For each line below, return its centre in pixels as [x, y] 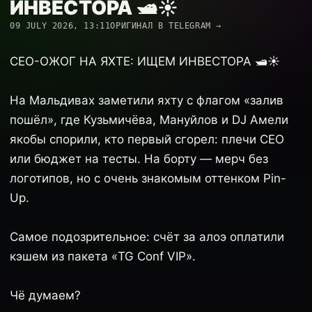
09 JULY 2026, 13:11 [60, 26]
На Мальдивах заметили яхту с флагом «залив [147, 100]
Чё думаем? [45, 295]
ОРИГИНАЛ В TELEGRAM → [166, 26]
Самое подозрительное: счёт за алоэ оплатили [147, 237]
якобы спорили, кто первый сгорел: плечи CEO [147, 139]
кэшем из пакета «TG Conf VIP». [103, 256]
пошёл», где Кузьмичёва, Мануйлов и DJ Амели [149, 120]
